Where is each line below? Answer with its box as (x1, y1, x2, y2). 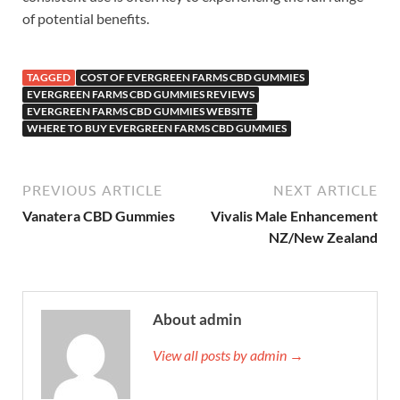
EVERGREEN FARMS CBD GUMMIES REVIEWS (27, 87, 254, 102)
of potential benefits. (22, 10, 149, 28)
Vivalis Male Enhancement (211, 207, 378, 225)
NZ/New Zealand (269, 229, 378, 246)
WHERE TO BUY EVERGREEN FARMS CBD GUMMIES (27, 121, 287, 136)
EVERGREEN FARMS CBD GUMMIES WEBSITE (27, 104, 253, 119)
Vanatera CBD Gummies (22, 207, 175, 225)
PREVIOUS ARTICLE (22, 182, 162, 199)
